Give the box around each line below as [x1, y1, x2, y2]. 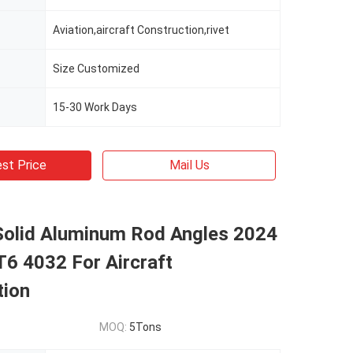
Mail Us [169, 158, 210, 173]
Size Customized [53, 62, 139, 75]
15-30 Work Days [53, 101, 137, 113]
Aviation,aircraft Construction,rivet [53, 24, 229, 36]
